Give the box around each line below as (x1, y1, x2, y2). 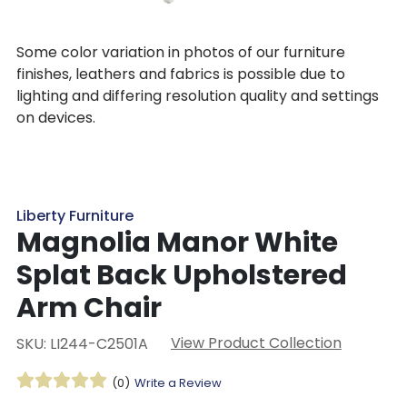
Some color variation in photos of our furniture (15, 42, 345, 64)
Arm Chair (15, 288, 162, 327)
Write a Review (134, 373, 222, 392)
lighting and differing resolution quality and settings (15, 85, 379, 107)
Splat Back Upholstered (15, 255, 347, 294)
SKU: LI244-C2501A (15, 333, 148, 354)
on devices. (15, 107, 95, 129)
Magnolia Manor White (15, 223, 338, 262)
